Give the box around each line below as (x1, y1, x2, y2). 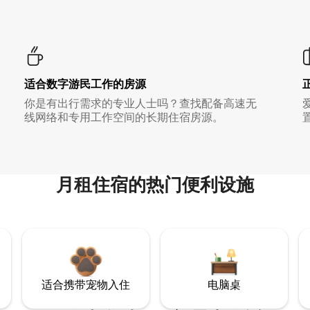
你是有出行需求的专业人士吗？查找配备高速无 (24, 96, 257, 111)
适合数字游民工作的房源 (24, 77, 146, 92)
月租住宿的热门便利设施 (56, 173, 254, 197)
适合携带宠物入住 (42, 277, 130, 293)
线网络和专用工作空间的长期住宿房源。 (24, 110, 224, 125)
